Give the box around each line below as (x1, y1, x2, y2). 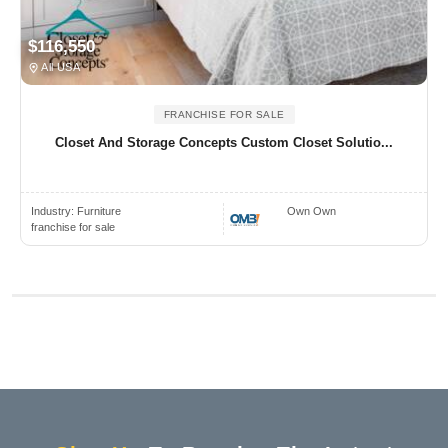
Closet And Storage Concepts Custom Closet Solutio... (55, 135, 393, 151)
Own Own (287, 205, 337, 218)
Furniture (77, 205, 121, 218)
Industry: (31, 205, 77, 218)
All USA (39, 61, 81, 74)
